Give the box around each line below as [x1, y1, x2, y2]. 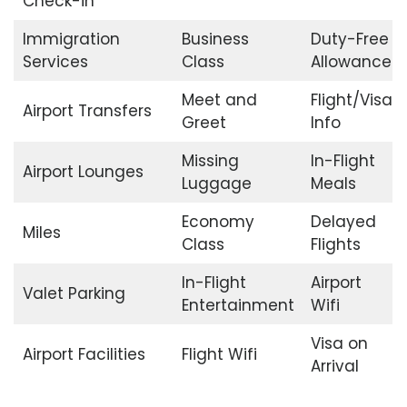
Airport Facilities [22, 343, 145, 366]
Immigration [22, 28, 120, 51]
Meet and [181, 89, 257, 112]
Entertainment [181, 294, 294, 317]
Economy [181, 211, 254, 233]
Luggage [181, 173, 252, 195]
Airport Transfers [22, 100, 152, 123]
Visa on [310, 333, 368, 355]
